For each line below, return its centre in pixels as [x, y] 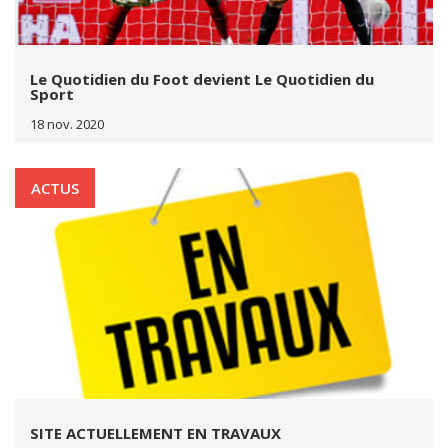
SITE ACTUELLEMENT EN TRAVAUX [155, 433]
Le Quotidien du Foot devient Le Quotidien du [202, 79]
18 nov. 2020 [67, 124]
